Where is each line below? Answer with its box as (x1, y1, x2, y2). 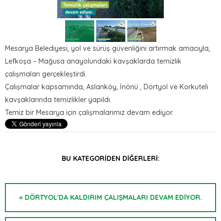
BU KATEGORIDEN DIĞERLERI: (61, 154, 160, 163)
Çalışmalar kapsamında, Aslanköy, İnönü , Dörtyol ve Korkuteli (5, 82, 208, 91)
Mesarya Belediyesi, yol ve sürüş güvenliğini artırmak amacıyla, (5, 44, 210, 53)
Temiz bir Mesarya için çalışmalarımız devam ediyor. (5, 108, 173, 117)
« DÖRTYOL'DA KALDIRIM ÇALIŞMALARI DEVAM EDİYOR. (19, 193, 202, 202)
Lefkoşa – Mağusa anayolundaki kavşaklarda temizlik (5, 57, 182, 66)
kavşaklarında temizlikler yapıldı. (5, 95, 111, 104)
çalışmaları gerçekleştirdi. (5, 70, 87, 78)
